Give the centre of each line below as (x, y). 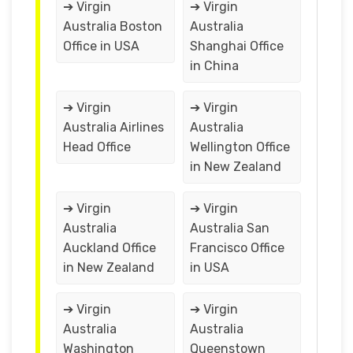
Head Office (97, 147)
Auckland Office (110, 247)
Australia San (229, 228)
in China (214, 65)
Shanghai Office (236, 46)
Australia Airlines (113, 127)
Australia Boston (113, 26)
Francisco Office (237, 247)
